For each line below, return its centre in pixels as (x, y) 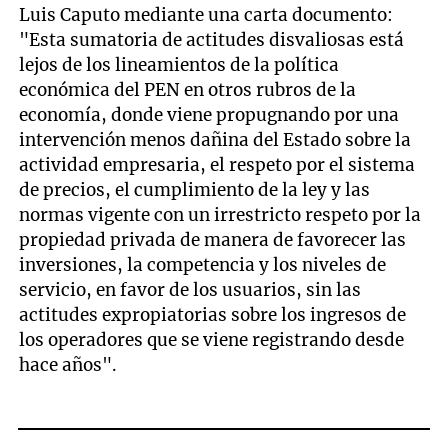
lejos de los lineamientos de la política (179, 64)
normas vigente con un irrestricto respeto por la (220, 214)
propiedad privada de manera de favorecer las (213, 239)
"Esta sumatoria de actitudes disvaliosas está (212, 39)
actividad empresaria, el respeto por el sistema (217, 164)
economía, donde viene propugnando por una (209, 114)
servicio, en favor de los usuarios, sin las (190, 289)
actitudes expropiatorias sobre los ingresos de (213, 314)
